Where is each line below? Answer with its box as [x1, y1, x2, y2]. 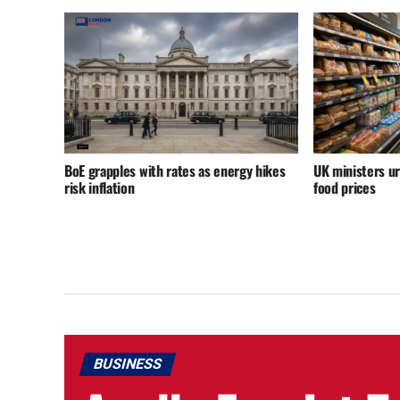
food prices [312, 176, 376, 198]
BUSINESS [91, 355, 164, 373]
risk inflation [64, 176, 135, 198]
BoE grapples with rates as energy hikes [64, 159, 286, 181]
